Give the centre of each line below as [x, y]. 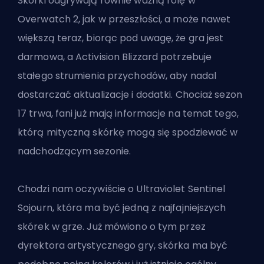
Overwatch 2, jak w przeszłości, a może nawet [124, 19]
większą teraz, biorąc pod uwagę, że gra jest [121, 38]
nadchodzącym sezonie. [75, 151]
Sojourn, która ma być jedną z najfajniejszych [122, 208]
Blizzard [141, 57]
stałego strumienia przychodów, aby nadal [117, 76]
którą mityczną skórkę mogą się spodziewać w [128, 133]
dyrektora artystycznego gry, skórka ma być [123, 246]
